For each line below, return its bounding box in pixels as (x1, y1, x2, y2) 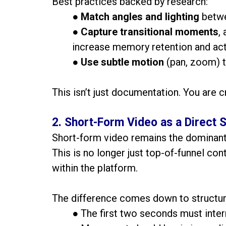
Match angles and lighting (81, 11, 200, 23)
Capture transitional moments (81, 26, 219, 38)
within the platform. (52, 162, 138, 174)
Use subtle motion (81, 56, 164, 68)
